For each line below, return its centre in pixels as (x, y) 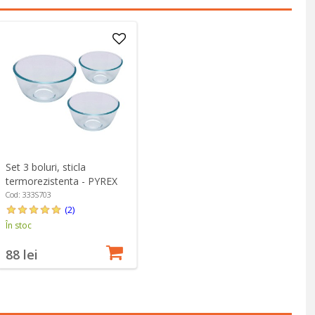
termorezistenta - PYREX (61, 181)
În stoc (18, 226)
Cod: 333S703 (28, 195)
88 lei (21, 255)
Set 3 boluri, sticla (45, 167)
